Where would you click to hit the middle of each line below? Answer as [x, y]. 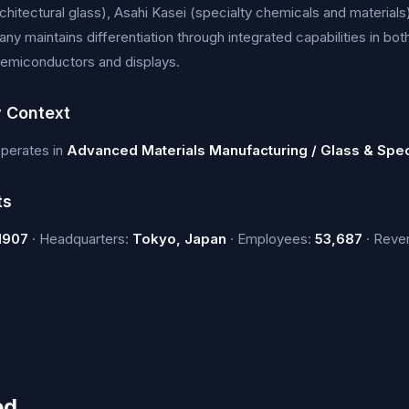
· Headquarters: [80, 239]
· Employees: [271, 239]
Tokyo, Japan [179, 239]
